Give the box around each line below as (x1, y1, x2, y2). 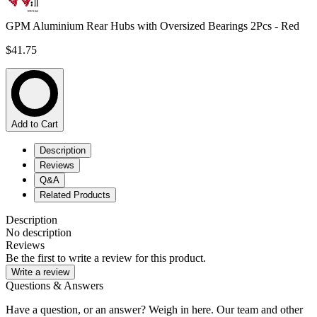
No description (6, 226, 71, 239)
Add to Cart (11, 119, 58, 130)
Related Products (40, 190, 110, 201)
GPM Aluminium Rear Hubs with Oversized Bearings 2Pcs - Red (6, 20, 299, 33)
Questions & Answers (6, 279, 103, 292)
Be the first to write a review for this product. (6, 252, 206, 265)
